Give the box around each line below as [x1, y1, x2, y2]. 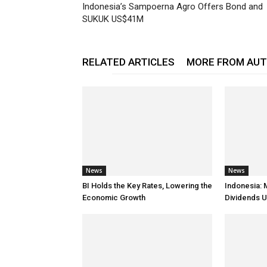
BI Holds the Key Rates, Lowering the [82, 181, 212, 190]
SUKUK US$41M [82, 13, 144, 24]
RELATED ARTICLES [82, 55, 175, 68]
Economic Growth [82, 193, 145, 202]
